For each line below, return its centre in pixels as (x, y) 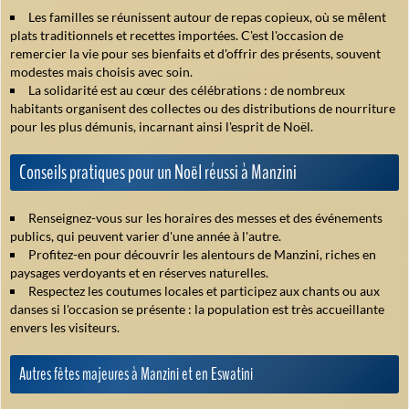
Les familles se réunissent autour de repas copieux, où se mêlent (207, 17)
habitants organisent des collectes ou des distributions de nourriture (203, 109)
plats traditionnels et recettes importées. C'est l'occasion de (177, 36)
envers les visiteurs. (65, 328)
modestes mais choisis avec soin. (101, 72)
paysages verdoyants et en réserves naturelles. (139, 273)
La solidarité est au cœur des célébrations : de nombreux (187, 90)
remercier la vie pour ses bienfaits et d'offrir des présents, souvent (195, 54)
